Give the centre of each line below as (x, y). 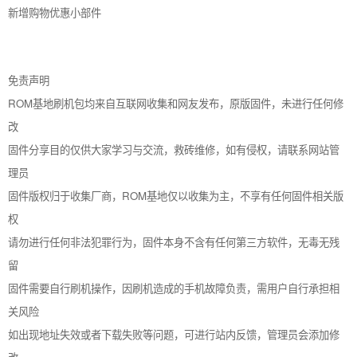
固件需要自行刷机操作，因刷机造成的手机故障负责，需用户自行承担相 (174, 288)
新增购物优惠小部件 (55, 12)
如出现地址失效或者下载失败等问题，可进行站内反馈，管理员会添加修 (174, 334)
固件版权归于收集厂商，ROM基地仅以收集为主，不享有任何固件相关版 (176, 196)
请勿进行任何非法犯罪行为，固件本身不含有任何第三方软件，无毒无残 (174, 242)
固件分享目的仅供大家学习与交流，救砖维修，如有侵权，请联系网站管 (174, 149)
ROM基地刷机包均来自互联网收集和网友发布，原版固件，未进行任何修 (176, 103)
